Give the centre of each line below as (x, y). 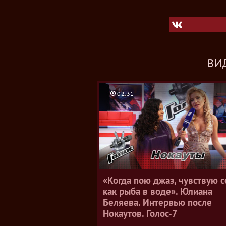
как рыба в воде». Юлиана (158, 191)
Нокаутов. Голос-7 (140, 213)
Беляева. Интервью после (157, 202)
